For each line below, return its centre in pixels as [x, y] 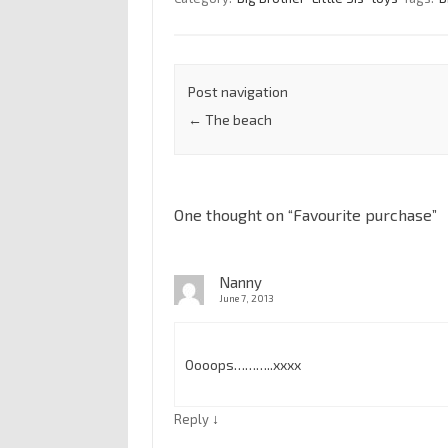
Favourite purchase [362, 215]
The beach [236, 120]
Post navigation [237, 92]
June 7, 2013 [246, 298]
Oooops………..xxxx [242, 365]
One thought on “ [233, 215]
